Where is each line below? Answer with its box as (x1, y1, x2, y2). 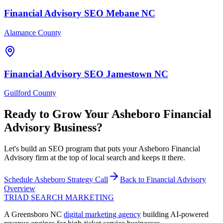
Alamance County (4, 28, 61, 37)
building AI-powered (141, 210, 209, 219)
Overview (4, 184, 35, 193)
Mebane (106, 8, 139, 19)
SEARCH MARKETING (29, 193, 114, 202)
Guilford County (4, 89, 56, 98)
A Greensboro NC (4, 210, 64, 219)
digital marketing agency (64, 210, 141, 219)
